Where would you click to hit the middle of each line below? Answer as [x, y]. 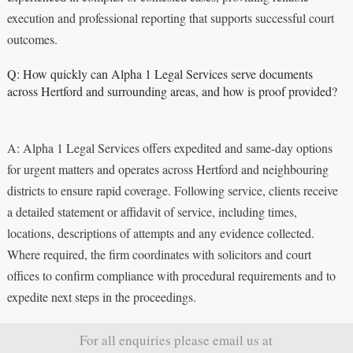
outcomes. [32, 39]
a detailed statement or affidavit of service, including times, [152, 211]
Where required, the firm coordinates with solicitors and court [159, 254]
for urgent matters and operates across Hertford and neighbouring [167, 169]
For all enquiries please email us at [176, 340]
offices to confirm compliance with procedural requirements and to [171, 275]
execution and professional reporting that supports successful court [170, 17]
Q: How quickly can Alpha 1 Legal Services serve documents [160, 73]
